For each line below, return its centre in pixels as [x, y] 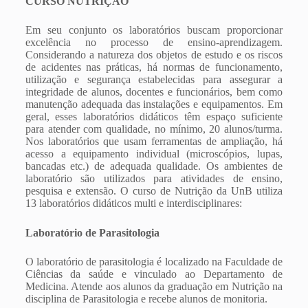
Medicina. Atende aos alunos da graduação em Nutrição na [154, 286]
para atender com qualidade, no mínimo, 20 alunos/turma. [154, 129]
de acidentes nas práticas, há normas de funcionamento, [154, 67]
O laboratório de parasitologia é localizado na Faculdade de [154, 262]
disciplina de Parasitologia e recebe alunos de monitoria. [146, 299]
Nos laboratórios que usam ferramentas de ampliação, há [154, 141]
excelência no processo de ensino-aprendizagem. [154, 42]
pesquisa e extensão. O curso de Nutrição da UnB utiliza [154, 191]
